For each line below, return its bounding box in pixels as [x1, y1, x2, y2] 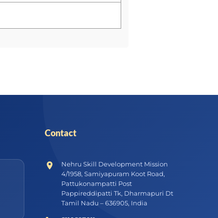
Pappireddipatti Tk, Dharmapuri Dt [61, 189, 173, 197]
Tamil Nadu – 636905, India [61, 199, 147, 207]
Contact [44, 127, 76, 138]
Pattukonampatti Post [61, 180, 132, 187]
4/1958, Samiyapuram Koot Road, [61, 170, 165, 178]
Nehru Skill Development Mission [61, 160, 168, 168]
